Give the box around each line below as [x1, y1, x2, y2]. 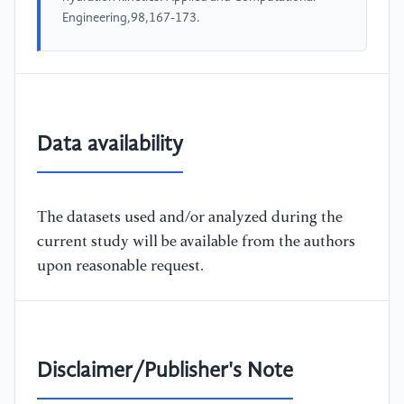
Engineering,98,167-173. [62, 12, 200, 25]
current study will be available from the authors [37, 234, 355, 250]
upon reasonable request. [37, 258, 204, 274]
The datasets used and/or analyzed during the [37, 209, 343, 225]
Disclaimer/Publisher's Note [37, 361, 293, 383]
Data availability [37, 133, 183, 156]
